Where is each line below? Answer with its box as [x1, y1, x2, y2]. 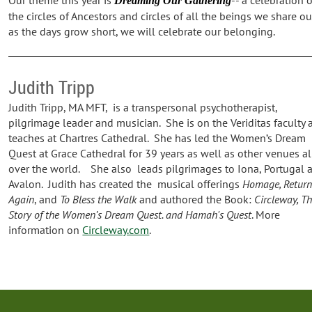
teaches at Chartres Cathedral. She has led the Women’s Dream [8, 130, 306, 145]
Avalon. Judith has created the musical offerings [8, 176, 243, 191]
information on [8, 222, 83, 237]
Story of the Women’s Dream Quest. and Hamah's [8, 207, 224, 221]
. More [251, 207, 281, 221]
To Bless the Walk [60, 192, 137, 206]
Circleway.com [82, 222, 150, 237]
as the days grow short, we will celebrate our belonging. [8, 24, 281, 38]
